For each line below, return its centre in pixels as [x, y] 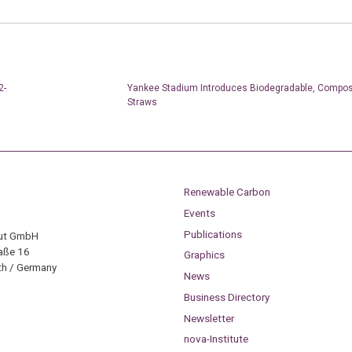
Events [199, 213]
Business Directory [226, 297]
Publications [213, 234]
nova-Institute [216, 339]
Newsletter [209, 318]
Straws [142, 102]
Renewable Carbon [227, 192]
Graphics [204, 255]
